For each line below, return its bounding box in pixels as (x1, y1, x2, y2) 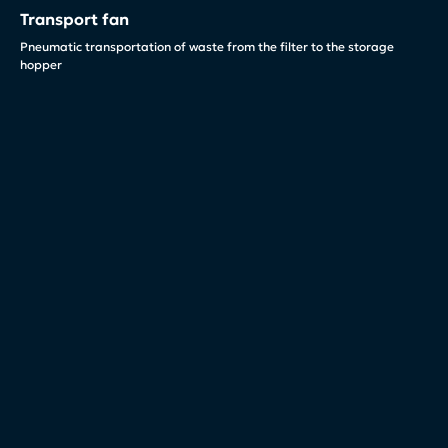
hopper (20, 56, 62, 72)
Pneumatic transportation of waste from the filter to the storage (20, 38, 394, 54)
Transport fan (20, 8, 129, 29)
